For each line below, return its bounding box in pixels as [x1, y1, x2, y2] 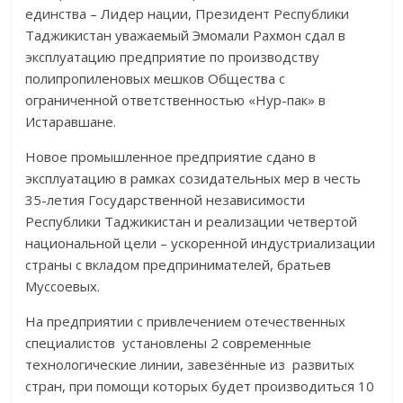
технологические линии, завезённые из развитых [25, 354, 355, 373]
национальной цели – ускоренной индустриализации [25, 233, 376, 252]
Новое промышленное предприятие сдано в [25, 147, 317, 166]
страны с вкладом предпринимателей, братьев [25, 255, 332, 273]
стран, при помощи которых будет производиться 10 [25, 376, 375, 395]
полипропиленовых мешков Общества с [25, 68, 286, 87]
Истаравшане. [25, 112, 117, 130]
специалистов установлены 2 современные [25, 333, 312, 352]
